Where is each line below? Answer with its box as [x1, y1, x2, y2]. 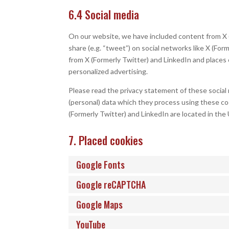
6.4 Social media [68, 6, 140, 22]
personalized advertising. [68, 67, 148, 76]
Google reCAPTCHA [76, 178, 146, 191]
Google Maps [76, 198, 123, 211]
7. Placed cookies [68, 132, 143, 148]
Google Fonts [76, 158, 125, 171]
